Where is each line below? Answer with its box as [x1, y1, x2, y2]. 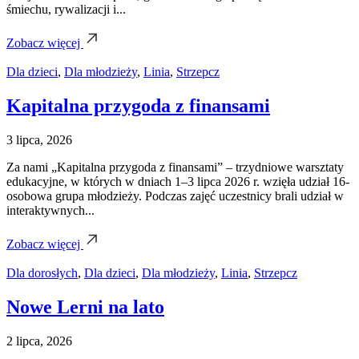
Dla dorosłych [6, 265, 78, 280]
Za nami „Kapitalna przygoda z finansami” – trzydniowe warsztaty [6, 159, 344, 174]
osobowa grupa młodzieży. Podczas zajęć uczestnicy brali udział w [6, 188, 344, 203]
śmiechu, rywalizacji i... [6, 2, 126, 17]
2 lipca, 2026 [6, 333, 72, 348]
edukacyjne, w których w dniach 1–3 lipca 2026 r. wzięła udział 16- [6, 174, 349, 188]
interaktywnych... [6, 203, 95, 217]
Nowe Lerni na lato [6, 296, 164, 317]
